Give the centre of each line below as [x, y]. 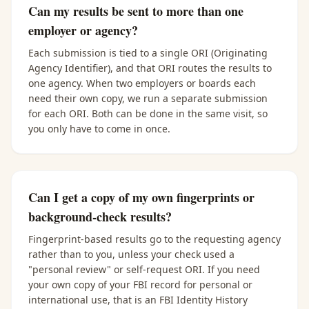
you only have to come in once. [99, 129]
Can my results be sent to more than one [136, 11]
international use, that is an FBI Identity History [138, 300]
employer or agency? [83, 30]
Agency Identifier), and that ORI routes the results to [150, 68]
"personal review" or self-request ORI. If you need [144, 269]
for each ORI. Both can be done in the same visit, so [148, 113]
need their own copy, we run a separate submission [148, 98]
